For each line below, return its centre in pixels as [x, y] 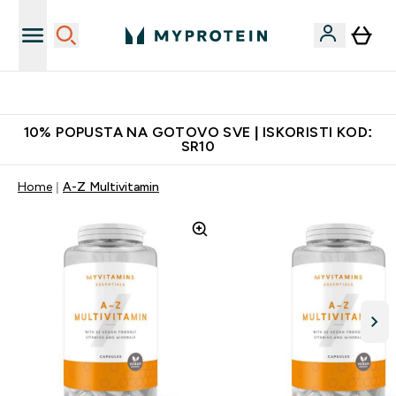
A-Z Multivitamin [111, 187]
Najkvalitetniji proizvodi [209, 93]
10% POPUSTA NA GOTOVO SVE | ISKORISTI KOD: [198, 132]
